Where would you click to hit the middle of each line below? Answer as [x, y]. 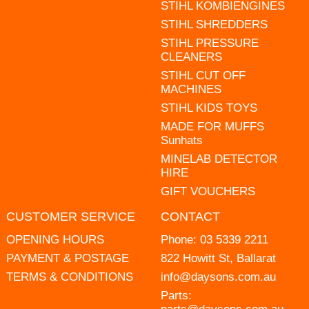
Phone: [180, 239]
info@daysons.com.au [218, 277]
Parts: [176, 295]
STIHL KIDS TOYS [209, 108]
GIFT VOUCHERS [208, 191]
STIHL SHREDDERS [214, 24]
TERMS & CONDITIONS [69, 277]
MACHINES [191, 89]
